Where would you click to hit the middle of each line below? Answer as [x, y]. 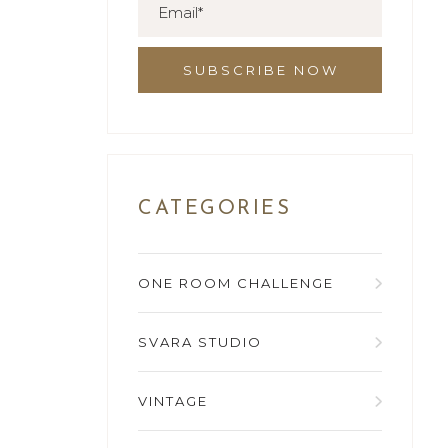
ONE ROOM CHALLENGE [236, 283]
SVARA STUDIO [200, 342]
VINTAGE [173, 401]
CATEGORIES [215, 209]
